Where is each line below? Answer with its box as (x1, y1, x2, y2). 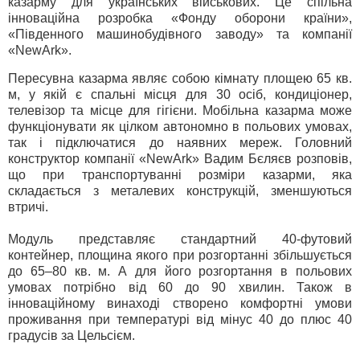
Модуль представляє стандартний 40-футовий (8, 232, 352, 247)
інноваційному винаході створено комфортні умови (8, 297, 352, 311)
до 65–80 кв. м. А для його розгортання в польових (8, 264, 352, 279)
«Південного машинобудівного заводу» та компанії (8, 27, 352, 41)
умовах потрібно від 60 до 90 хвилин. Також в (8, 280, 352, 295)
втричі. (8, 200, 48, 215)
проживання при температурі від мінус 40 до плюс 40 (8, 313, 352, 327)
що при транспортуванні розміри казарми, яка (8, 168, 352, 182)
